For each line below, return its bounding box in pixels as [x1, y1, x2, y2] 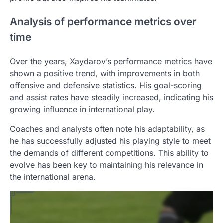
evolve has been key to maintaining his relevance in [10, 160, 203, 170]
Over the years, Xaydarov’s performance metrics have [10, 56, 212, 67]
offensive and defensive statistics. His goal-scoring [10, 80, 202, 91]
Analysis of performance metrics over [10, 15, 196, 28]
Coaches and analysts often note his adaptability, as [10, 124, 205, 134]
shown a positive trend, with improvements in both [10, 68, 200, 79]
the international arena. [10, 172, 96, 182]
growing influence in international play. [10, 104, 155, 114]
